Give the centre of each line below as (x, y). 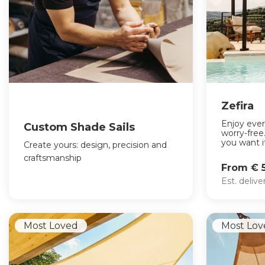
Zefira (238, 106)
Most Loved (51, 226)
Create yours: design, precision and (95, 145)
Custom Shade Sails (79, 127)
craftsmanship (53, 158)
